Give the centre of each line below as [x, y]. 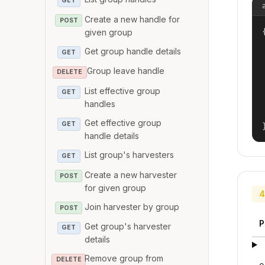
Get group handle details [133, 51]
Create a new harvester [131, 174]
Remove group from [124, 258]
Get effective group [123, 123]
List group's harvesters [130, 155]
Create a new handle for [132, 19]
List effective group [123, 91]
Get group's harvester [128, 227]
